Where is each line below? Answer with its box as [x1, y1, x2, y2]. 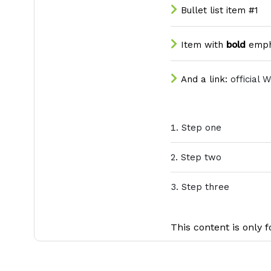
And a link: [181, 74, 230, 85]
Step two [181, 152, 221, 163]
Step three [181, 181, 229, 192]
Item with [181, 39, 226, 50]
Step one [181, 122, 221, 133]
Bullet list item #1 [181, 5, 258, 16]
